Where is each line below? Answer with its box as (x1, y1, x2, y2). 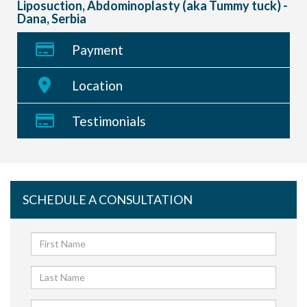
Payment (72, 41, 123, 58)
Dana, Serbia (17, 10, 86, 26)
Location (72, 77, 123, 93)
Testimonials (72, 112, 146, 129)
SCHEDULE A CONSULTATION (23, 191, 193, 207)
